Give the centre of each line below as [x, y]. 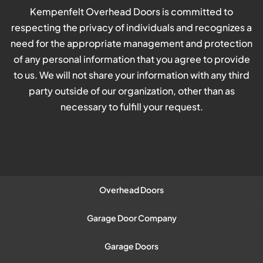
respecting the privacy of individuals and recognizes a [131, 27]
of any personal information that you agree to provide [131, 59]
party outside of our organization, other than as [131, 90]
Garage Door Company [131, 218]
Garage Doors [131, 246]
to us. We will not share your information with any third [131, 75]
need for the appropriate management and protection [131, 43]
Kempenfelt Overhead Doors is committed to [131, 11]
